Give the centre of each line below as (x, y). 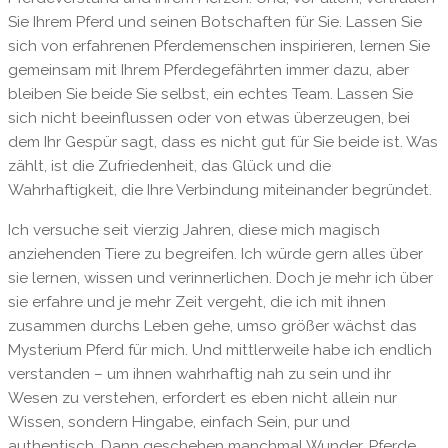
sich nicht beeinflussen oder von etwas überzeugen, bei (208, 118)
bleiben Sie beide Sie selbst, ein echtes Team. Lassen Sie (210, 94)
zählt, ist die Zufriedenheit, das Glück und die (169, 166)
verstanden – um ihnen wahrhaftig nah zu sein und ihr (199, 373)
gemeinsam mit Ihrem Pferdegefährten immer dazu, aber (208, 70)
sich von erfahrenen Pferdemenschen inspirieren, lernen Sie (218, 46)
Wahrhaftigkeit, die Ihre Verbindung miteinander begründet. (219, 190)
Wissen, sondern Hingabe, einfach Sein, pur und (178, 421)
